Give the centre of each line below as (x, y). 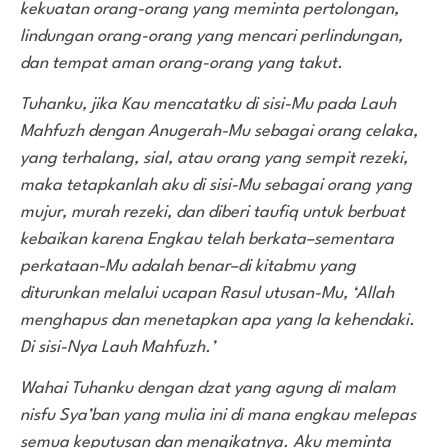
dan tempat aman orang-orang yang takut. (181, 63)
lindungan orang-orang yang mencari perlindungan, (211, 36)
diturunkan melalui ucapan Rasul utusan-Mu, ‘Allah (207, 293)
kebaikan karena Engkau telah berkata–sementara (207, 239)
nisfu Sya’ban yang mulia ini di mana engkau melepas (218, 416)
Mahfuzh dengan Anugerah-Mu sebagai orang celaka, (219, 131)
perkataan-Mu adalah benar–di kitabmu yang (188, 266)
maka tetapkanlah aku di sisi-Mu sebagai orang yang (216, 185)
